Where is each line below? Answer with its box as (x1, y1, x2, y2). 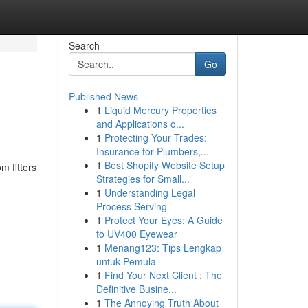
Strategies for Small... (96, 172, 190, 186)
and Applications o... (96, 117, 184, 131)
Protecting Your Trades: (104, 131, 207, 144)
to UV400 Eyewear (96, 227, 177, 241)
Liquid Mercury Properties (104, 103, 217, 117)
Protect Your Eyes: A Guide (104, 213, 223, 227)
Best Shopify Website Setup (104, 158, 225, 172)
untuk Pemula (96, 254, 156, 268)
